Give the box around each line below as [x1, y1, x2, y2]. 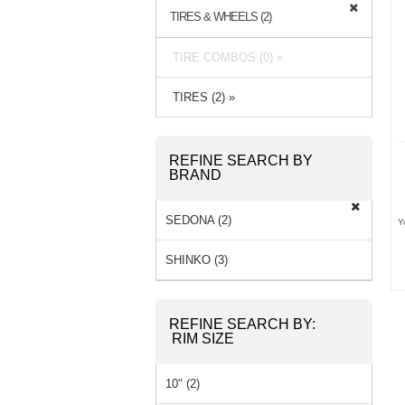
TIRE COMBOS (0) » [165, 50, 283, 64]
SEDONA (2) [165, 212, 231, 227]
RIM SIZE [172, 330, 234, 346]
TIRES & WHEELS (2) [170, 9, 271, 24]
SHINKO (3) [165, 252, 228, 267]
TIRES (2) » [165, 89, 235, 104]
